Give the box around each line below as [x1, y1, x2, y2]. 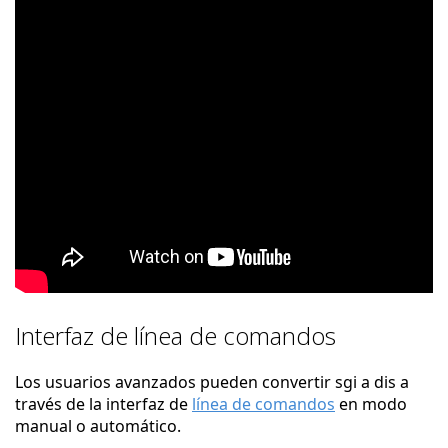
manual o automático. [15, 415, 181, 437]
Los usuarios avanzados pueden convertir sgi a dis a [15, 371, 409, 393]
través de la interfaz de [15, 393, 192, 415]
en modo [335, 393, 407, 415]
